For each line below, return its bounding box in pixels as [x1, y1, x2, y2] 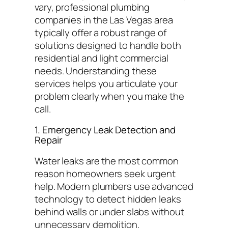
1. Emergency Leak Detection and [35, 123, 176, 137]
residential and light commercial [35, 51, 168, 65]
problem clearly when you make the [35, 89, 184, 103]
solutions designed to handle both [35, 38, 181, 52]
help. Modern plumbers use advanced [35, 179, 193, 193]
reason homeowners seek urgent [35, 166, 176, 180]
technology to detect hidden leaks [35, 192, 181, 206]
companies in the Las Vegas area [35, 13, 173, 26]
